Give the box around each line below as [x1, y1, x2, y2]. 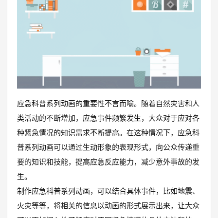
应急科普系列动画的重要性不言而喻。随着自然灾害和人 [17, 99, 200, 108]
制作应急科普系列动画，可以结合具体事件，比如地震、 [17, 186, 200, 196]
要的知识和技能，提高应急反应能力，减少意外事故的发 [17, 157, 200, 166]
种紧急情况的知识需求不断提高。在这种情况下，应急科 [17, 128, 200, 137]
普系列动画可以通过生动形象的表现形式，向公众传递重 [17, 143, 200, 152]
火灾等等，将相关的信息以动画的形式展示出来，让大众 [17, 201, 200, 210]
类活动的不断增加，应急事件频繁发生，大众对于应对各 [17, 113, 200, 123]
